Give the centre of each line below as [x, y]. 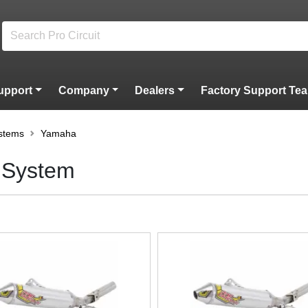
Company [84, 90]
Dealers [155, 90]
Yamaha [58, 133]
